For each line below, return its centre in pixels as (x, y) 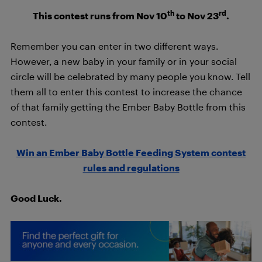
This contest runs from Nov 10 (100, 15)
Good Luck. (36, 198)
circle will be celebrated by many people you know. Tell (130, 76)
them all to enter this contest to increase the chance (126, 91)
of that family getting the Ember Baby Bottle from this (128, 106)
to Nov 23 (196, 15)
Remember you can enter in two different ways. (114, 46)
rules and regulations (131, 167)
